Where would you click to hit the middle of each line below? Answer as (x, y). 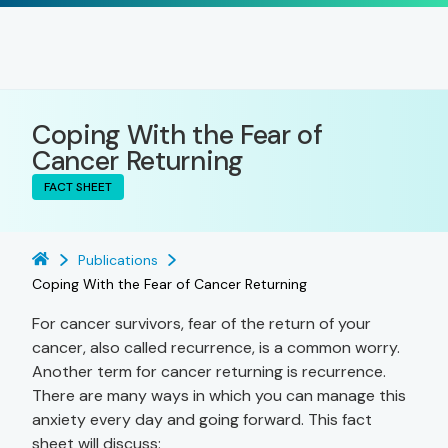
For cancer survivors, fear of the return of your (201, 323)
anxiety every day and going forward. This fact (202, 419)
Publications (118, 260)
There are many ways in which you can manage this (219, 395)
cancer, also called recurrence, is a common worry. (216, 347)
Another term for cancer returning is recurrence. (209, 371)
